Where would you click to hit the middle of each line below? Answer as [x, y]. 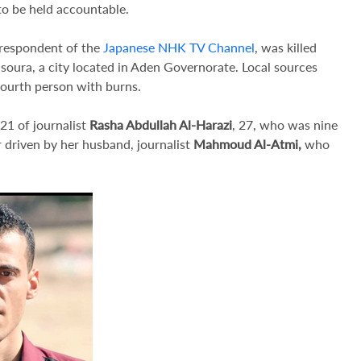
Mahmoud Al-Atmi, [247, 144]
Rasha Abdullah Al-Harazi [161, 124]
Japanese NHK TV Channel [177, 47]
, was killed [286, 47]
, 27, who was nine [285, 124]
